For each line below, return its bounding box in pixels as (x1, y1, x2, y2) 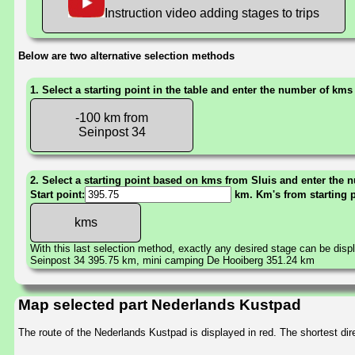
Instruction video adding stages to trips (105, 6, 319, 20)
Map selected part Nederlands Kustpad (18, 296, 301, 314)
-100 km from (75, 110, 148, 124)
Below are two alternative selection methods (18, 49, 235, 62)
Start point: (30, 188, 85, 200)
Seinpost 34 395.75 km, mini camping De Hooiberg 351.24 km (30, 254, 315, 266)
